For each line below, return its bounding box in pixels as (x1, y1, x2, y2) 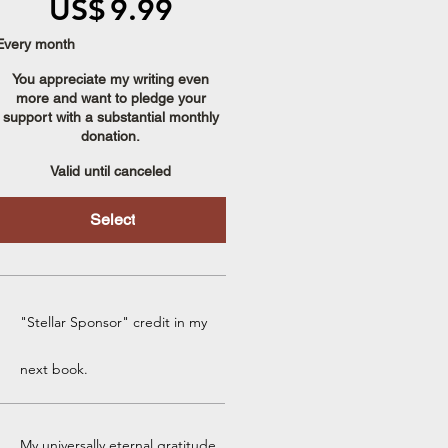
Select (90, 209, 136, 229)
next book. (20, 359, 89, 378)
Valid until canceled (50, 162, 172, 179)
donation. (81, 127, 141, 144)
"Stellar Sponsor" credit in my (20, 312, 208, 331)
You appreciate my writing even (12, 70, 210, 87)
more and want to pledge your (15, 89, 206, 106)
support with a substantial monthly (2, 108, 219, 125)
